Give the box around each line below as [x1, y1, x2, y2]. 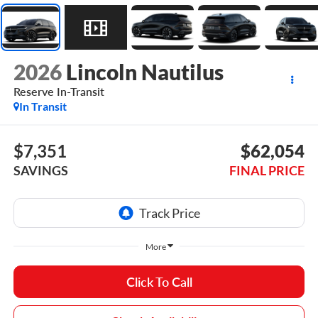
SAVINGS [13, 162, 68, 178]
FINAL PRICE [229, 162, 305, 178]
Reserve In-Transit [13, 84, 104, 99]
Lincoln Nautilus [65, 59, 224, 85]
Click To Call [126, 273, 192, 290]
